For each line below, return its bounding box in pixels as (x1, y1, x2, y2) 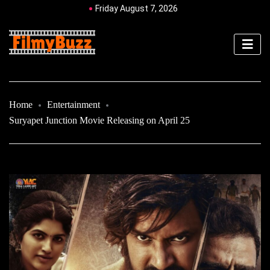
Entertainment (47, 99, 100, 110)
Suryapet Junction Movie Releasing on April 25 (9, 115, 190, 125)
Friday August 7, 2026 (95, 4, 178, 13)
